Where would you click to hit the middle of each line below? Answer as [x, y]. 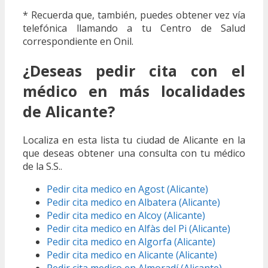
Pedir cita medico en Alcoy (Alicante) [126, 216]
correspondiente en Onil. [78, 41]
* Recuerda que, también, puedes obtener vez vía [134, 15]
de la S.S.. [42, 167]
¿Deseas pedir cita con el [134, 70]
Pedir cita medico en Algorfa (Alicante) [131, 242]
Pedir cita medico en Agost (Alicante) [127, 189]
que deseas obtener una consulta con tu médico [134, 153]
